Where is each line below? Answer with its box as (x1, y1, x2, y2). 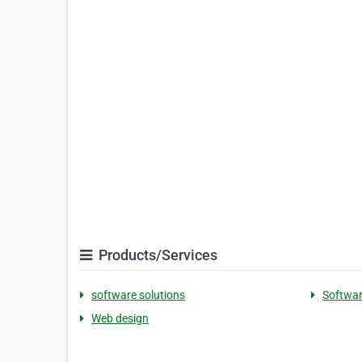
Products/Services (95, 246, 217, 263)
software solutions (91, 288, 185, 301)
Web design (91, 312, 149, 325)
